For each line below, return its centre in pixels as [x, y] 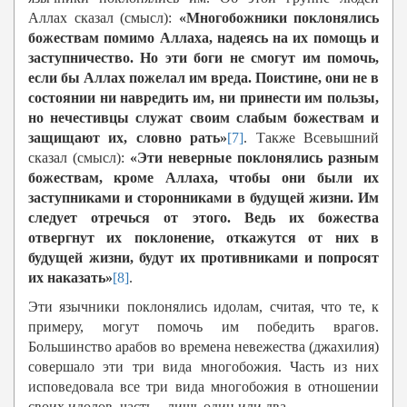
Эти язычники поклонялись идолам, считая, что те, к [203, 307]
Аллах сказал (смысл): [104, 18]
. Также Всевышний [312, 138]
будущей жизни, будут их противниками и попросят [203, 258]
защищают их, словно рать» [128, 138]
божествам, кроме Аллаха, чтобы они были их [203, 178]
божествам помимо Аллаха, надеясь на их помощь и [203, 38]
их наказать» [70, 278]
